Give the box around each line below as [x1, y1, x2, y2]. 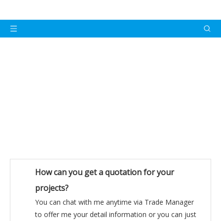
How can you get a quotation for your [35, 167, 174, 178]
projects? [35, 183, 69, 193]
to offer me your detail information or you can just [35, 210, 196, 219]
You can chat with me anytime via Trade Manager [35, 197, 194, 207]
